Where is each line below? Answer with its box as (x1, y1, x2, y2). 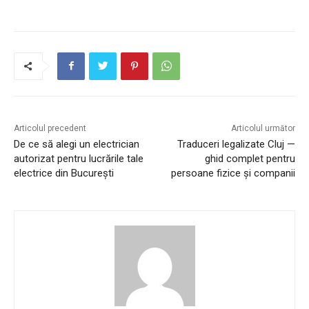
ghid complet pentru (204, 152, 295, 165)
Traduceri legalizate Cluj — (177, 137, 295, 150)
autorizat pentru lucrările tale (14, 152, 143, 165)
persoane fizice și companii (170, 166, 295, 179)
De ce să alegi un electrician (14, 137, 139, 150)
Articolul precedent (14, 123, 86, 133)
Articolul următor (230, 123, 295, 133)
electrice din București (14, 166, 114, 179)
